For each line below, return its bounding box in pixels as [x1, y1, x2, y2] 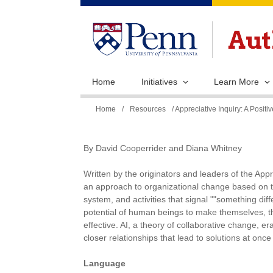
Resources [130, 105, 166, 113]
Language [83, 258, 126, 268]
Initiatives [141, 76, 177, 87]
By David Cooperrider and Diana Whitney [83, 143, 242, 153]
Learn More [214, 76, 259, 87]
